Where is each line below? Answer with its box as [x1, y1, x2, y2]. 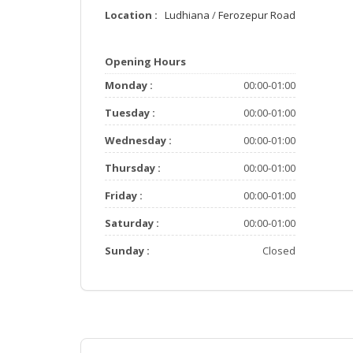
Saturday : [105, 216, 159, 230]
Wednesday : [105, 133, 172, 147]
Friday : [105, 188, 143, 203]
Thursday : [105, 161, 161, 175]
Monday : [105, 78, 153, 92]
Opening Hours [105, 54, 186, 69]
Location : [105, 8, 158, 22]
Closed [262, 243, 295, 258]
